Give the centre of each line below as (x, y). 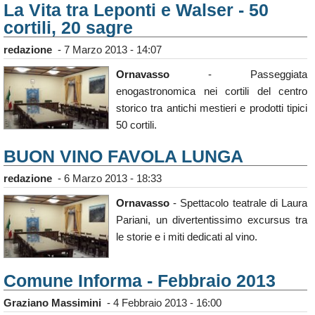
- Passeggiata (238, 75)
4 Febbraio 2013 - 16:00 (167, 303)
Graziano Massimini (52, 303)
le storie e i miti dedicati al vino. (187, 237)
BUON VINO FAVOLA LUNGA (123, 156)
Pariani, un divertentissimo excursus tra (212, 220)
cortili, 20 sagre (68, 28)
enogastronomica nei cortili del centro (212, 91)
